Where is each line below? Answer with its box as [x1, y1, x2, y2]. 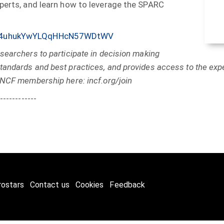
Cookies [75, 179, 104, 189]
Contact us [29, 179, 69, 189]
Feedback [109, 179, 145, 189]
